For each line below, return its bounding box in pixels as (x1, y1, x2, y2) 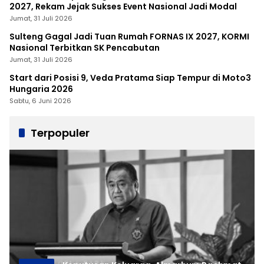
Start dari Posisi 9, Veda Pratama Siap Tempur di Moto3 (9, 71, 251, 84)
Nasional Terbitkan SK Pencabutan (9, 41, 160, 54)
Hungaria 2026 (9, 82, 73, 95)
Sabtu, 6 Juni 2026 (9, 95, 71, 105)
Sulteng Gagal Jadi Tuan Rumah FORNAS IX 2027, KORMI (9, 30, 249, 42)
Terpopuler (31, 125, 90, 140)
